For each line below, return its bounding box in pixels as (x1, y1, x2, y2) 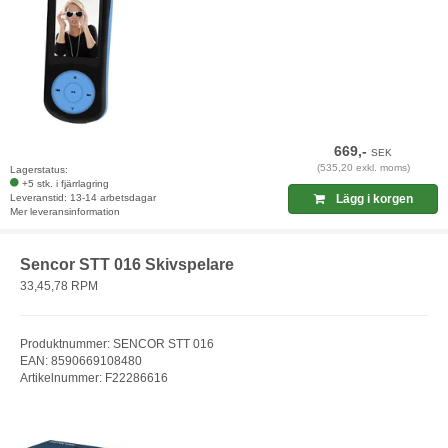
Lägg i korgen (332, 191, 413, 206)
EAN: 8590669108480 (20, 354, 142, 369)
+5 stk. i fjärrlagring (22, 177, 109, 189)
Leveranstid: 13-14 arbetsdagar (10, 191, 156, 203)
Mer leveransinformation (10, 205, 120, 217)
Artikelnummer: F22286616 (20, 371, 168, 386)
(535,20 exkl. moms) (316, 161, 410, 173)
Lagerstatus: (10, 163, 68, 175)
